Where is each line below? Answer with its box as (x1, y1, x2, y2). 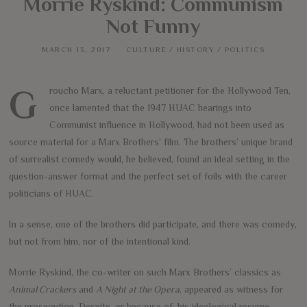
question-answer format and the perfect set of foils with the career (9, 170, 288, 182)
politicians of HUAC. (9, 187, 95, 199)
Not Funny (106, 14, 201, 38)
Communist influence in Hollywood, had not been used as (49, 119, 285, 130)
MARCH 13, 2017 (42, 45, 112, 53)
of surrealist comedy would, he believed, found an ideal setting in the (9, 153, 291, 164)
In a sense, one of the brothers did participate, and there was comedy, (9, 218, 297, 230)
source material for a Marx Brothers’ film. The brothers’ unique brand (9, 136, 293, 147)
